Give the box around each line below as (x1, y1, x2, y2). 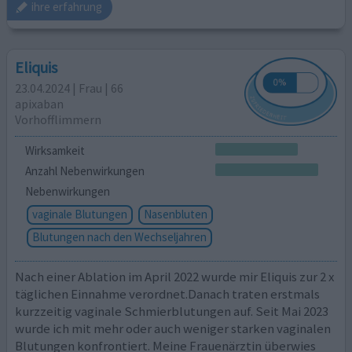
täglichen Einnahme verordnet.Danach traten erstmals (15, 285, 321, 303)
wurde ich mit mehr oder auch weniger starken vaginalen (15, 320, 332, 338)
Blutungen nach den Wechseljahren (31, 229, 207, 244)
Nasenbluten (143, 206, 207, 222)
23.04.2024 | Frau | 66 (15, 80, 124, 97)
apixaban (15, 96, 64, 112)
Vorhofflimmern (15, 112, 102, 128)
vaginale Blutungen (31, 206, 127, 222)
